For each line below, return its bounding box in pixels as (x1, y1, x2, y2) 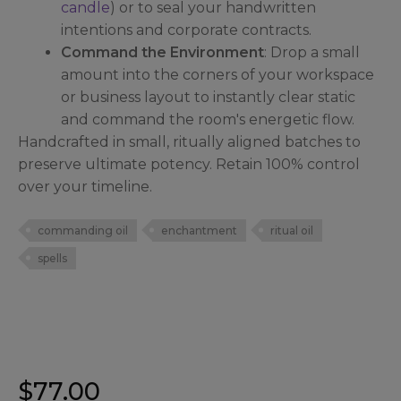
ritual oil (270, 223, 313, 237)
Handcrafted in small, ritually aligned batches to (18, 132, 361, 150)
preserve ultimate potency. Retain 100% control (18, 155, 360, 173)
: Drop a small (264, 43, 360, 61)
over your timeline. (18, 177, 152, 195)
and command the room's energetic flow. (61, 110, 354, 128)
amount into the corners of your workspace (61, 65, 374, 83)
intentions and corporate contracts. (61, 21, 311, 38)
